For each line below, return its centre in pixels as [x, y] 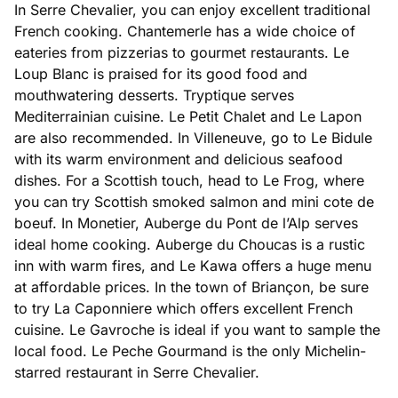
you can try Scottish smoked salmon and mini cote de [194, 202]
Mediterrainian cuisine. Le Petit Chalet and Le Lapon [188, 117]
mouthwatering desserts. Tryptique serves [154, 96]
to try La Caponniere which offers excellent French [183, 309]
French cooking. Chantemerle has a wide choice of [185, 32]
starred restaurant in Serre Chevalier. [137, 373]
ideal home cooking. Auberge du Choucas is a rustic [190, 245]
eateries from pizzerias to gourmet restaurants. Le [182, 53]
